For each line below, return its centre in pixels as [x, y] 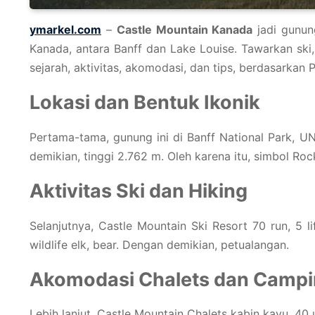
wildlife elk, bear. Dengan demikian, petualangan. [159, 244]
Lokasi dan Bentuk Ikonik [145, 103]
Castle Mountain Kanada [185, 30]
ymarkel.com [65, 30]
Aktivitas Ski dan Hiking [139, 191]
